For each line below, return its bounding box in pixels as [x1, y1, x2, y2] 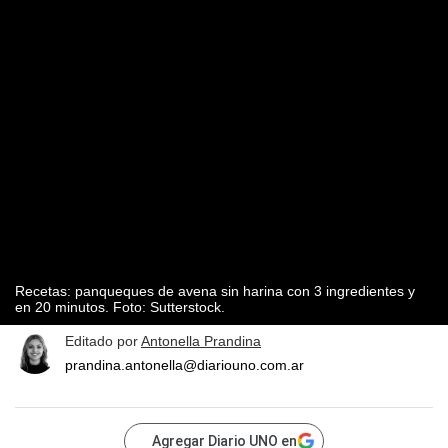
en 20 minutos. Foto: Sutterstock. [15, 299, 225, 316]
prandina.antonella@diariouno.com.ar [65, 357, 304, 374]
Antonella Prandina [141, 333, 261, 350]
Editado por [65, 333, 141, 350]
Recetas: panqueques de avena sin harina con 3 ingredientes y [15, 283, 415, 300]
